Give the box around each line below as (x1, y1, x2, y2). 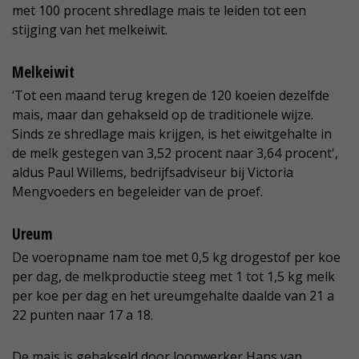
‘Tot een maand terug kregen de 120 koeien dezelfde (12, 87, 329, 105)
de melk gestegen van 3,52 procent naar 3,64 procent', (12, 144, 338, 163)
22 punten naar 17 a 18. (12, 306, 153, 325)
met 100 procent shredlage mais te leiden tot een (12, 2, 306, 20)
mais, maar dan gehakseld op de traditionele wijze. (12, 106, 313, 124)
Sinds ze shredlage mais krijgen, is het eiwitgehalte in (12, 125, 332, 143)
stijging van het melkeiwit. (12, 21, 167, 39)
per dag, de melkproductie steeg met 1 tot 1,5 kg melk (12, 268, 335, 286)
